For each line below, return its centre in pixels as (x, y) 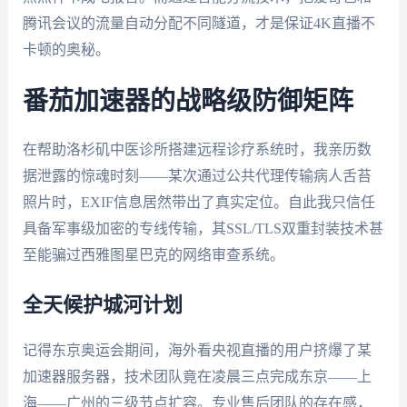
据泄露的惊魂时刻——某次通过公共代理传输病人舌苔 (197, 176)
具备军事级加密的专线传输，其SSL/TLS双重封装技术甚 (203, 229)
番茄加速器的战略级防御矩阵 (188, 102)
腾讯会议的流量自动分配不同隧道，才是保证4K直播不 (199, 23)
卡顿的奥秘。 (66, 49)
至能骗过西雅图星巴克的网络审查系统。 (153, 255)
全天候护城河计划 (102, 305)
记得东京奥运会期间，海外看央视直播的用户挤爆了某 (197, 350)
